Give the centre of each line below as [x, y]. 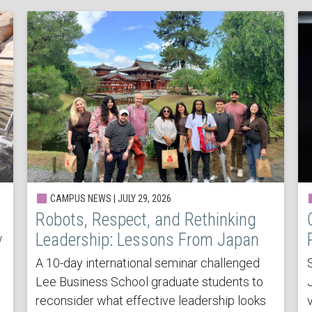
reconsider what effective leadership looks [151, 300]
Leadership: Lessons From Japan [148, 240]
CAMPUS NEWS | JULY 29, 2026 [110, 198]
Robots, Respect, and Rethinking [146, 219]
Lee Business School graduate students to [150, 281]
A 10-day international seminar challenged [148, 263]
